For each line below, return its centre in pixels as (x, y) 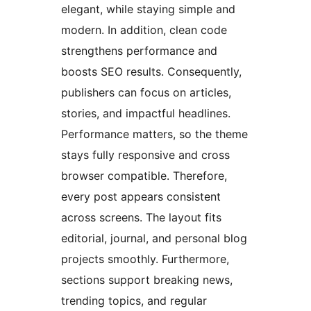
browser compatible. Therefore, (144, 175)
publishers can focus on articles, (146, 92)
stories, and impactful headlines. (146, 113)
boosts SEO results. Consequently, (151, 71)
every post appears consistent (141, 196)
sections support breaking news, (147, 279)
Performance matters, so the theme (154, 134)
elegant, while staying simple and (148, 9)
